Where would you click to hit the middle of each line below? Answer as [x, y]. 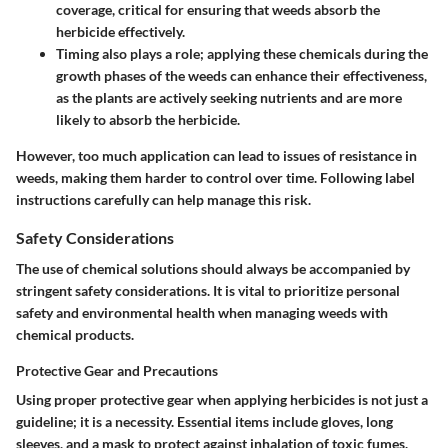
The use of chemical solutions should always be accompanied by [213, 268]
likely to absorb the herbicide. [148, 119]
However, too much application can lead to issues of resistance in [216, 155]
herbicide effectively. [120, 31]
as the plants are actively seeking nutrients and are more [229, 97]
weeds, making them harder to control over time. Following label [215, 177]
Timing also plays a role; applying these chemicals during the [242, 53]
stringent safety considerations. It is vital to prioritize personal [208, 290]
